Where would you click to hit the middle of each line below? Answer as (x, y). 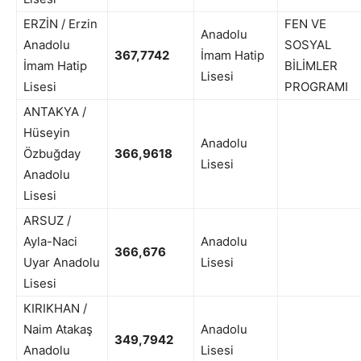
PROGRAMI (316, 87)
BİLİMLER (311, 66)
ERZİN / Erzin (60, 24)
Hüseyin (47, 133)
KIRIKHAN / (55, 309)
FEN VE (305, 24)
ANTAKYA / (55, 112)
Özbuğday (52, 154)
